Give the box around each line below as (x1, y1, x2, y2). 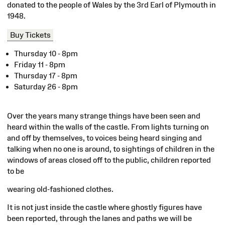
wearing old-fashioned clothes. (7, 184, 114, 193)
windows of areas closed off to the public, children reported (7, 155, 211, 164)
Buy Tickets (10, 30, 51, 39)
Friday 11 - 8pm (14, 60, 65, 69)
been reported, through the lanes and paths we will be (7, 213, 192, 222)
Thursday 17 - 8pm (14, 71, 77, 80)
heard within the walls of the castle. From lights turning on (7, 122, 209, 131)
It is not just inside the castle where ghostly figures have (7, 202, 202, 211)
